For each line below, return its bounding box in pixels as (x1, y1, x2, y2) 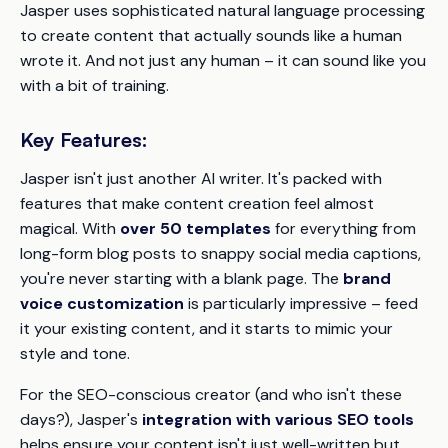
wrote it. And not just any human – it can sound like (20, 49, 399, 71)
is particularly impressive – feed (184, 292, 418, 314)
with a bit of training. (20, 74, 169, 96)
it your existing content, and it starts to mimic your (20, 317, 393, 339)
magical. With (20, 217, 120, 239)
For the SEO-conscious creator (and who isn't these (20, 383, 402, 405)
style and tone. (20, 342, 130, 364)
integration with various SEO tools (142, 408, 414, 430)
